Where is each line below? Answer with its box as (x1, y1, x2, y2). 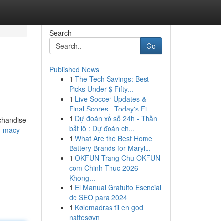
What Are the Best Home (74, 133, 152, 143)
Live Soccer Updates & (74, 94, 146, 104)
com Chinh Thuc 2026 (69, 163, 138, 173)
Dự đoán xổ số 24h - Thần (74, 113, 157, 123)
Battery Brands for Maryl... (69, 143, 151, 153)
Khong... (69, 173, 95, 183)
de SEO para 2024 (69, 192, 127, 202)
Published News (49, 64, 99, 74)
